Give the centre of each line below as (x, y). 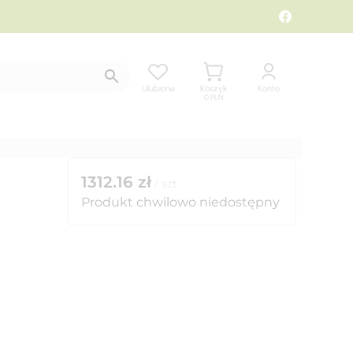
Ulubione (158, 88)
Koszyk (214, 88)
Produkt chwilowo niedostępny (180, 202)
